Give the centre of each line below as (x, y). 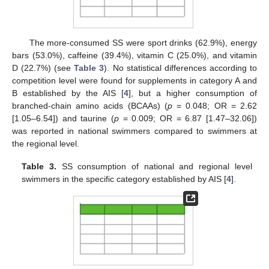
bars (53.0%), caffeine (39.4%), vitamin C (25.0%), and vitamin (134, 56)
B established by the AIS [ (68, 93)
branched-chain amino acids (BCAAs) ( (90, 106)
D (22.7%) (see (43, 68)
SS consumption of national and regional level (154, 167)
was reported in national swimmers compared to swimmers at (134, 131)
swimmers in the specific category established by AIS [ (124, 179)
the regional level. (46, 144)
